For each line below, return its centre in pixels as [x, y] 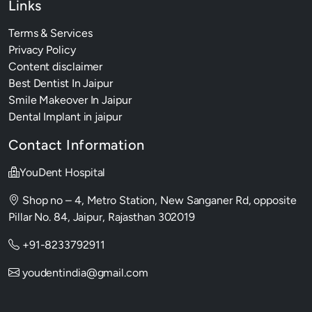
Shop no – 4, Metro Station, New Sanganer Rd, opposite [158, 200]
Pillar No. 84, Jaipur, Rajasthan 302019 [102, 217]
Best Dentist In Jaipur [61, 83]
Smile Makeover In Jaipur [70, 100]
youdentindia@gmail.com [84, 272]
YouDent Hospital [62, 172]
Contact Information [77, 145]
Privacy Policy [42, 49]
